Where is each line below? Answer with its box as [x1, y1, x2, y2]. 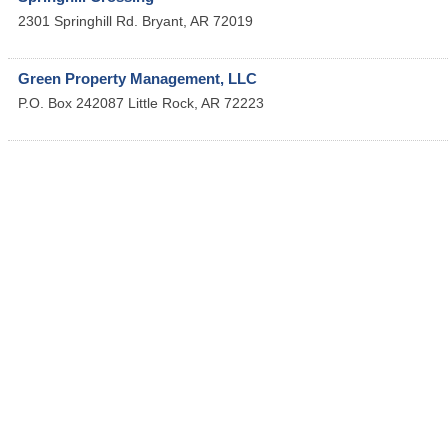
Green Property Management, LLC [18, 70, 257, 87]
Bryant [142, 13, 183, 29]
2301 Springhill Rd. [18, 13, 138, 29]
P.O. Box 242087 [18, 95, 124, 111]
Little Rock [128, 95, 194, 111]
